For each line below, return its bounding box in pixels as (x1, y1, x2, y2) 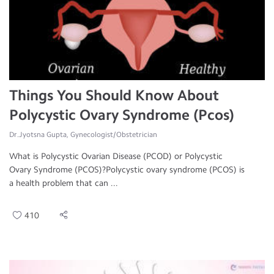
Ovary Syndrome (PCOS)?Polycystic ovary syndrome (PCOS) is (9, 165, 245, 175)
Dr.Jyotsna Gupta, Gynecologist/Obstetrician (9, 130, 157, 139)
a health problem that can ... (9, 178, 118, 188)
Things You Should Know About (9, 86, 219, 104)
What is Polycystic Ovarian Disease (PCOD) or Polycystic (9, 151, 223, 161)
